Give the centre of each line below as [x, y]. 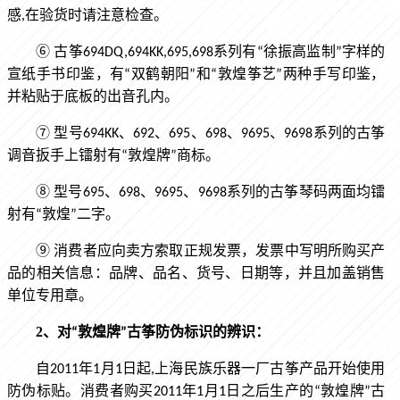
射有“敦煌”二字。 [63, 216]
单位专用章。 [50, 297]
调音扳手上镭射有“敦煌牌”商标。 [113, 157]
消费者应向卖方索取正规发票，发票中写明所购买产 [220, 252]
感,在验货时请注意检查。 [87, 17]
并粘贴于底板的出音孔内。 [93, 98]
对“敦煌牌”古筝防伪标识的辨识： [163, 333]
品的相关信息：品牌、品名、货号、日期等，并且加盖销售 [196, 275]
